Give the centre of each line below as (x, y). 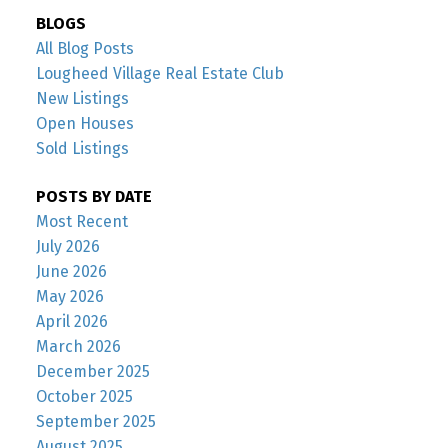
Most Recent (81, 221)
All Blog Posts (84, 49)
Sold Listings (82, 149)
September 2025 (95, 421)
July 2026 (67, 246)
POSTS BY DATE (93, 196)
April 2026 (71, 321)
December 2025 (92, 371)
